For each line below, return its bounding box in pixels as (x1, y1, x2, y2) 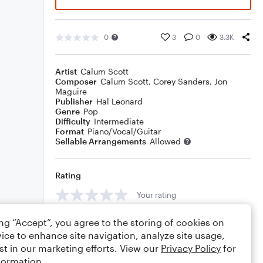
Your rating (137, 190, 176, 200)
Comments (55, 216, 99, 226)
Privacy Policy (161, 242, 221, 254)
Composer (55, 76, 97, 86)
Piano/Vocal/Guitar (87, 126, 161, 136)
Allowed (150, 136, 181, 146)
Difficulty (55, 116, 90, 126)
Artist (55, 66, 77, 76)
